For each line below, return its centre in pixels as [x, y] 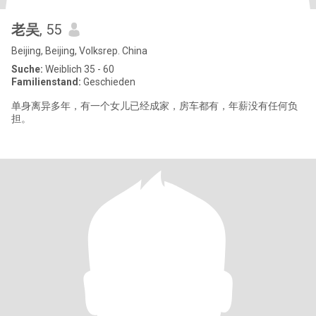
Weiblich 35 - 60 [79, 69]
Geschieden [108, 82]
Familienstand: [46, 82]
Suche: [27, 69]
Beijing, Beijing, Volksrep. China [79, 51]
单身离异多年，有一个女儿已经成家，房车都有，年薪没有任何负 [154, 106]
